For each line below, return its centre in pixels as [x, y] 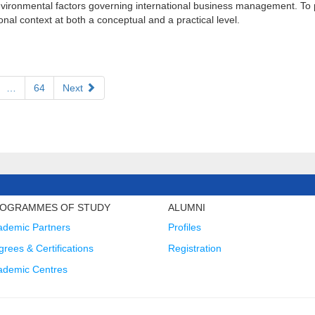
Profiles [184, 227]
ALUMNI [186, 207]
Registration [194, 248]
